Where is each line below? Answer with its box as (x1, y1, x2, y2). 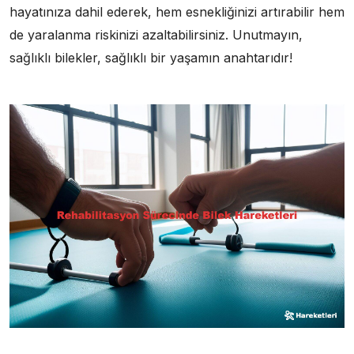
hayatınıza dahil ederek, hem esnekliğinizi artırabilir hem (9, 4, 345, 21)
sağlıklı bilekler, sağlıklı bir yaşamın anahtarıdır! (9, 50, 292, 66)
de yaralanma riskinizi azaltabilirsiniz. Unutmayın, (9, 27, 303, 43)
